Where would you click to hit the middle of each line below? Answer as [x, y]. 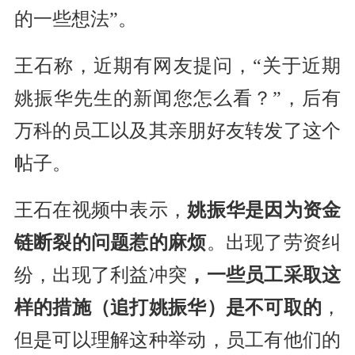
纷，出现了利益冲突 [101, 275]
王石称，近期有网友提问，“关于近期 [177, 66]
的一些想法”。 [75, 19]
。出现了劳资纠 [274, 243]
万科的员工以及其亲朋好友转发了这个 [177, 131]
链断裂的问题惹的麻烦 [110, 243]
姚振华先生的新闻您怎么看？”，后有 [177, 99]
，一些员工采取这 [264, 275]
